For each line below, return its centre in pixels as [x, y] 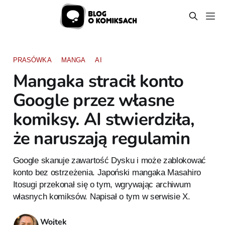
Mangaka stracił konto [98, 81]
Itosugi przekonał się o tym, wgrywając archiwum [102, 184]
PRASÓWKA [32, 60]
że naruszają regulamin [101, 138]
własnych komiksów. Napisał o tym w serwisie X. [101, 196]
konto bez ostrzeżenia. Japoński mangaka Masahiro [107, 172]
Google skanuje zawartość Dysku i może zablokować [109, 160]
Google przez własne [94, 100]
